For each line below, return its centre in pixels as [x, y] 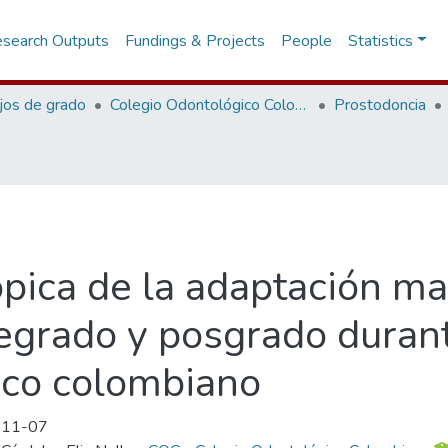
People [307, 40]
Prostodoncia [380, 105]
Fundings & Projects [195, 40]
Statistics [381, 40]
